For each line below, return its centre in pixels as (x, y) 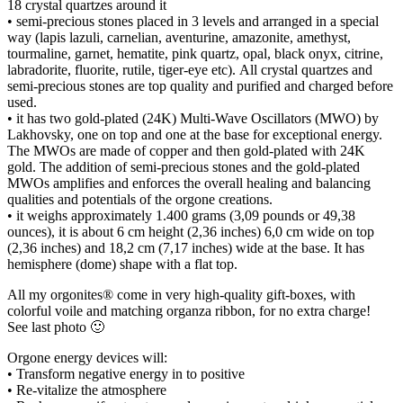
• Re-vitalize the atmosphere (87, 390)
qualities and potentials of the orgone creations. (140, 199)
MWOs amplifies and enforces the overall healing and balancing (189, 183)
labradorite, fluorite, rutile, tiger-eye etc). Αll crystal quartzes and (190, 69)
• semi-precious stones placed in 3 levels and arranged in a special (193, 21)
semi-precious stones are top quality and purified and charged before (200, 85)
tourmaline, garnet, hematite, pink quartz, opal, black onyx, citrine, (195, 53)
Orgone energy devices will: (87, 357)
